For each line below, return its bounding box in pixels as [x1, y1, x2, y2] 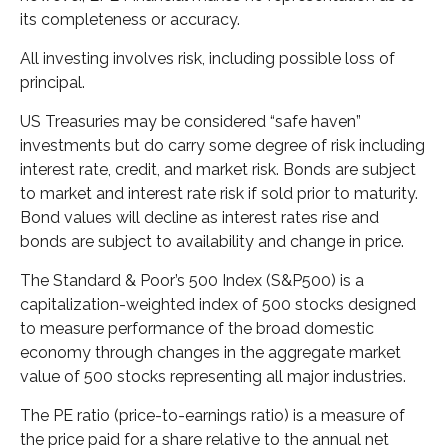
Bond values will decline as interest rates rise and [20, 207, 379, 227]
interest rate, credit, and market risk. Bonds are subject [20, 159, 416, 179]
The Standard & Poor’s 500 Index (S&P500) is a [20, 270, 364, 290]
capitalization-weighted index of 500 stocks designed [20, 294, 416, 314]
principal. [20, 72, 89, 92]
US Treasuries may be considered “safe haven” [20, 111, 361, 131]
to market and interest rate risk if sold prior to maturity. [20, 183, 418, 203]
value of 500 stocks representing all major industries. [20, 366, 410, 386]
